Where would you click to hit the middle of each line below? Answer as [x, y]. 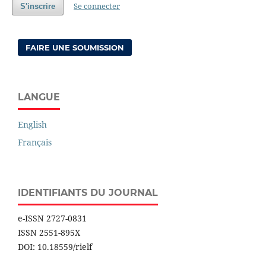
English [32, 125]
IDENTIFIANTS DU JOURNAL [88, 193]
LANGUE [39, 97]
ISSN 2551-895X [49, 232]
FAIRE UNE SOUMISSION [75, 48]
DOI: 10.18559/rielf [55, 246]
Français [35, 142]
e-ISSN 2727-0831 [52, 218]
